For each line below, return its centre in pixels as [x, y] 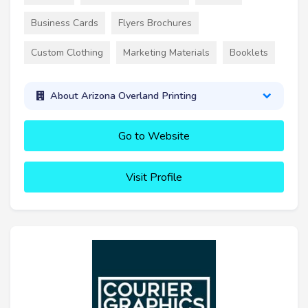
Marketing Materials [166, 52]
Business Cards [65, 23]
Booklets [249, 52]
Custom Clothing [67, 52]
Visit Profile [154, 177]
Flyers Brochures [155, 23]
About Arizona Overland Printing [123, 96]
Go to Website [154, 136]
